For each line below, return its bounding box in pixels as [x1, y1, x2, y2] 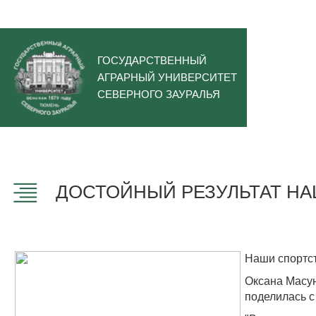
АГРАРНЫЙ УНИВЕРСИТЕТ [97, 71, 237, 83]
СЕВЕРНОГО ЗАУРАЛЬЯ [97, 88, 220, 100]
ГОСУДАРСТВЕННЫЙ [97, 54, 207, 66]
